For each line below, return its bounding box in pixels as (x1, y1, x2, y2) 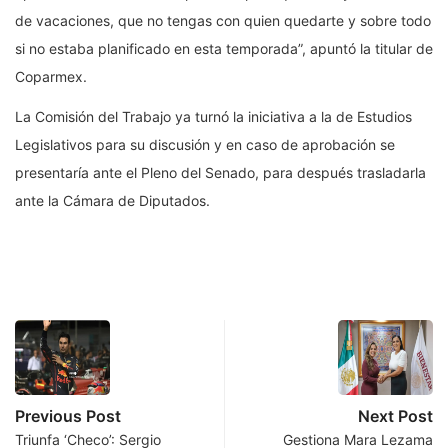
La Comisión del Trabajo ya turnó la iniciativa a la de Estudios (15, 107, 412, 125)
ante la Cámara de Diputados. (15, 191, 210, 209)
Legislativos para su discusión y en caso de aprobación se (15, 135, 395, 153)
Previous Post (15, 405, 121, 426)
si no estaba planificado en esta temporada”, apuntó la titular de (15, 39, 433, 57)
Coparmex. (15, 67, 87, 85)
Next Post (358, 405, 433, 426)
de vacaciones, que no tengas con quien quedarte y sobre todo (15, 11, 431, 29)
